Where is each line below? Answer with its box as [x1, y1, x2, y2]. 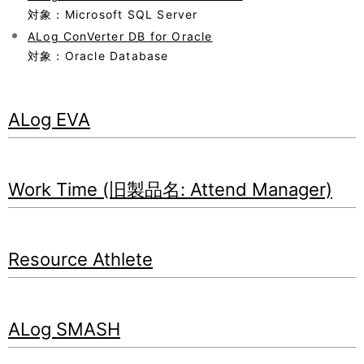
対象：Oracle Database [28, 49, 169, 63]
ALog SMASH [8, 318, 120, 340]
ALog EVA [8, 109, 90, 130]
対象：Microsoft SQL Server [28, 7, 198, 21]
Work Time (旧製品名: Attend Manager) [8, 179, 332, 200]
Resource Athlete [8, 249, 153, 270]
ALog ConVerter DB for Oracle [28, 29, 213, 43]
